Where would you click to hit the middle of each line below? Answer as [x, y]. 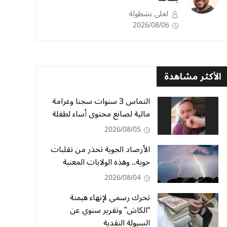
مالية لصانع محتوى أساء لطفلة [101, 114]
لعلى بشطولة [148, 14]
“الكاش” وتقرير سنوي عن [110, 210]
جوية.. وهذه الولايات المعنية [106, 162]
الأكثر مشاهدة [193, 77]
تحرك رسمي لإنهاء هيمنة [110, 198]
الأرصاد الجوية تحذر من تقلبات [100, 149]
